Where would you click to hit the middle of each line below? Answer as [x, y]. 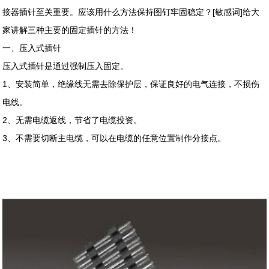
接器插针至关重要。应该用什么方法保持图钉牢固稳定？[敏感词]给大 [131, 12]
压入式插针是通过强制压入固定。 [66, 66]
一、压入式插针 [32, 48]
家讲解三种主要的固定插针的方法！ [70, 30]
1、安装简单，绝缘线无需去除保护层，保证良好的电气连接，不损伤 [131, 84]
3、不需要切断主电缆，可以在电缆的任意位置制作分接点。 [114, 138]
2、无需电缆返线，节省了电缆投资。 [72, 120]
